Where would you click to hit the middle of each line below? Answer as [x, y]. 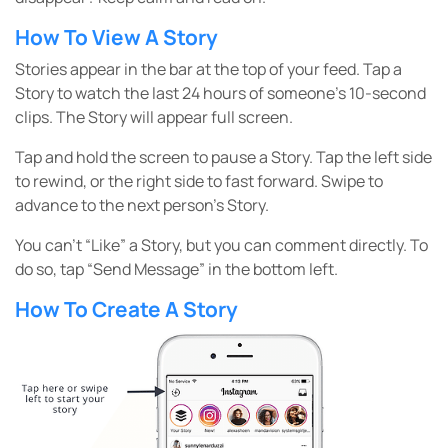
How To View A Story [116, 37]
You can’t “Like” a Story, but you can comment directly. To [221, 245]
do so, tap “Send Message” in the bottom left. [176, 269]
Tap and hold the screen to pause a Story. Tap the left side [223, 157]
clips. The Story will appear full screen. [154, 117]
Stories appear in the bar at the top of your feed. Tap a [208, 69]
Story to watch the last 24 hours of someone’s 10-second [220, 93]
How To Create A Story [126, 309]
